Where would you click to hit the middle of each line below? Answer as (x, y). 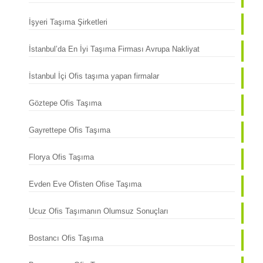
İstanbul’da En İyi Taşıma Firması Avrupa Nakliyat (114, 49)
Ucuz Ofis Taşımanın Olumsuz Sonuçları (98, 211)
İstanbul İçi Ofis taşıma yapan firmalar (94, 76)
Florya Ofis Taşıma (62, 157)
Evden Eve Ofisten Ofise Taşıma (85, 184)
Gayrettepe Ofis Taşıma (69, 130)
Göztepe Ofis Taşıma (65, 103)
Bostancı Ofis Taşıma (67, 238)
